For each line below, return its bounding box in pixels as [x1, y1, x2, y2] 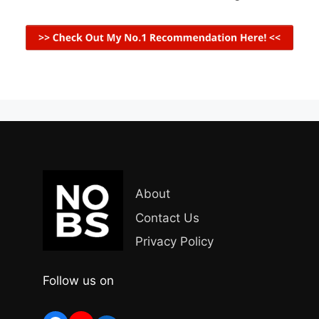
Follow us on [43, 273, 114, 288]
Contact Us [135, 210, 199, 225]
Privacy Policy [135, 234, 214, 249]
